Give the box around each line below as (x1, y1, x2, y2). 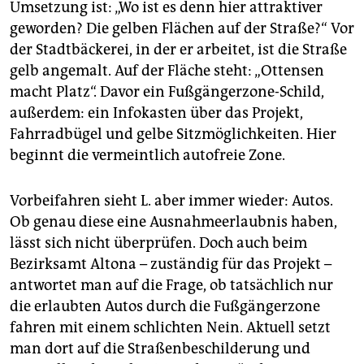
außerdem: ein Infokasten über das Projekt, (10, 104, 303, 123)
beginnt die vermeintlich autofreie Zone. (10, 146, 285, 165)
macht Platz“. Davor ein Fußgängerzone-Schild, (10, 83, 324, 102)
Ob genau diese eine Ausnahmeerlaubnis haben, (10, 213, 337, 232)
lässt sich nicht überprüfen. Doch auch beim (10, 234, 307, 253)
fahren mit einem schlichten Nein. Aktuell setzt (10, 318, 331, 337)
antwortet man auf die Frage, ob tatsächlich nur (10, 276, 333, 295)
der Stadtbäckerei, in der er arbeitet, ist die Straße (10, 41, 347, 59)
